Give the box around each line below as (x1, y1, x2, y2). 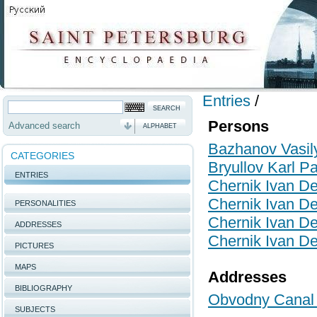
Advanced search (8, 120, 80, 131)
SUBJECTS (15, 305, 55, 313)
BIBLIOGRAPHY (15, 284, 72, 292)
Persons (208, 117, 269, 135)
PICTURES (15, 241, 54, 250)
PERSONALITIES (15, 199, 76, 207)
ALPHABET (143, 122, 177, 129)
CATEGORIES (11, 150, 74, 161)
